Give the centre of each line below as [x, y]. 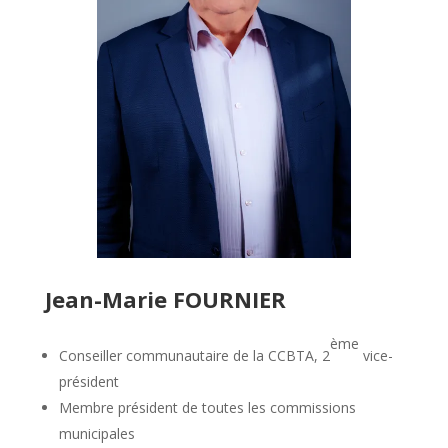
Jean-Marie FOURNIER [165, 298]
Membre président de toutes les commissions [207, 407]
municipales [96, 433]
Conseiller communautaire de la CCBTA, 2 [194, 355]
